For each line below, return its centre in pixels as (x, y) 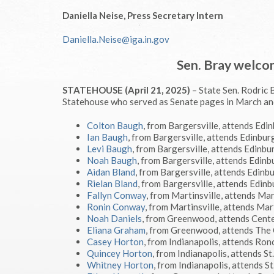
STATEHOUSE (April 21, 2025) (126, 90)
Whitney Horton (120, 265)
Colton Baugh (115, 125)
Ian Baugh (107, 137)
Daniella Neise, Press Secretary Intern (143, 15)
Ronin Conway (116, 207)
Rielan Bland (112, 183)
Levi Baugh (109, 149)
